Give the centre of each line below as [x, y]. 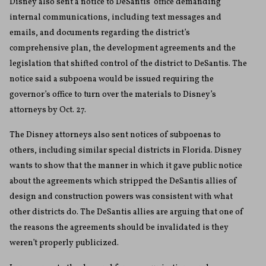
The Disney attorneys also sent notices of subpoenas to [115, 135]
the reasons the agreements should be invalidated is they [119, 228]
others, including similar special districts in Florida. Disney [126, 151]
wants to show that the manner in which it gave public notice [126, 166]
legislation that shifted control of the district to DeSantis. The [128, 64]
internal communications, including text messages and [115, 18]
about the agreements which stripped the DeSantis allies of [123, 182]
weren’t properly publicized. [64, 243]
